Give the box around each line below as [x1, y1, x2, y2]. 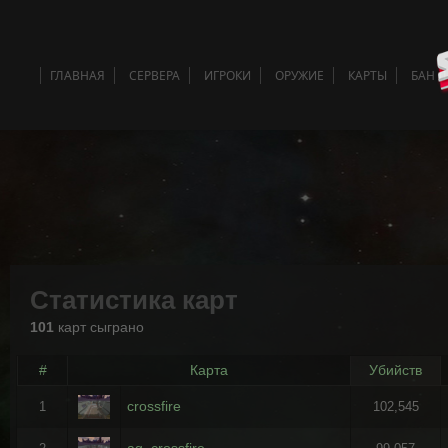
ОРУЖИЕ [275, 67, 324, 84]
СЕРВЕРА [129, 67, 180, 84]
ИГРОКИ [204, 67, 251, 84]
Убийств [369, 361, 423, 378]
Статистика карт [29, 284, 238, 315]
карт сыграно [53, 318, 144, 335]
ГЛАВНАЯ [50, 67, 105, 84]
